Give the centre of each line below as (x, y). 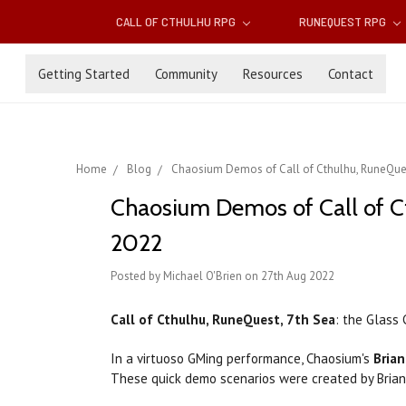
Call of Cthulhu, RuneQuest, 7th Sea (223, 320)
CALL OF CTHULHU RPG (178, 22)
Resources (273, 73)
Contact (351, 73)
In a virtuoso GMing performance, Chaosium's (242, 359)
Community (186, 73)
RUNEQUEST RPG (343, 22)
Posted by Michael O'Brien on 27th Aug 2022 (222, 276)
